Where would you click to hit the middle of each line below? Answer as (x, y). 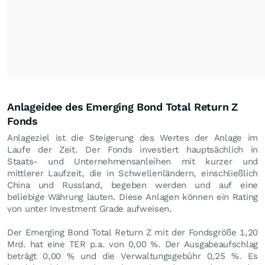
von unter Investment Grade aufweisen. (90, 209)
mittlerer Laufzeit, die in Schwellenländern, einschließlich (132, 173)
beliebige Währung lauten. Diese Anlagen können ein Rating (132, 197)
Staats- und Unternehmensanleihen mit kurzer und (132, 161)
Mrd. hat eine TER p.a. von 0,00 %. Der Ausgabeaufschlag (132, 244)
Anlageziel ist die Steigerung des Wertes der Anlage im (132, 138)
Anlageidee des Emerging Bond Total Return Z (123, 107)
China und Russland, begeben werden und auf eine (132, 185)
